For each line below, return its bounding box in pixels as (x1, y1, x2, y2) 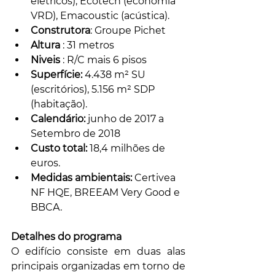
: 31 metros (60, 39, 114, 51)
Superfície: (31, 68, 82, 80)
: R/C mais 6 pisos (60, 53, 147, 66)
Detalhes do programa (11, 230, 122, 242)
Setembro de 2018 (31, 127, 120, 139)
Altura (31, 39, 60, 51)
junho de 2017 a (85, 112, 166, 125)
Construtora (31, 24, 90, 36)
